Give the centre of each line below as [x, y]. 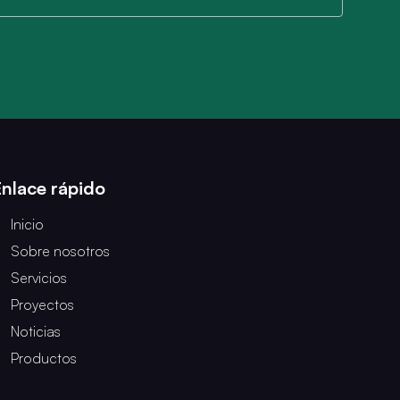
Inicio [28, 224]
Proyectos [43, 304]
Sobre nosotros [61, 250]
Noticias [36, 331]
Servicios [39, 277]
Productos [44, 358]
